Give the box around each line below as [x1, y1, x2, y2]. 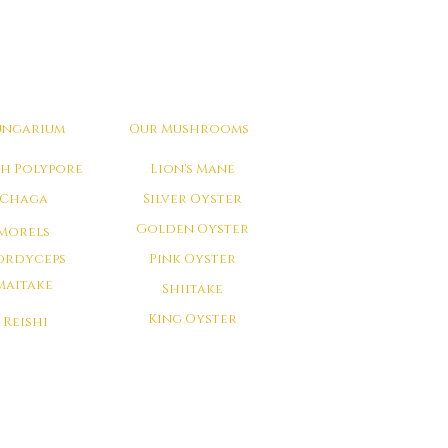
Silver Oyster [142, 190, 242, 208]
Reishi [2, 313, 48, 331]
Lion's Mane [149, 160, 235, 178]
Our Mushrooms [128, 120, 249, 138]
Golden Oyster [135, 220, 249, 238]
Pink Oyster [148, 250, 236, 268]
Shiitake [161, 280, 223, 298]
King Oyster [147, 310, 237, 328]
